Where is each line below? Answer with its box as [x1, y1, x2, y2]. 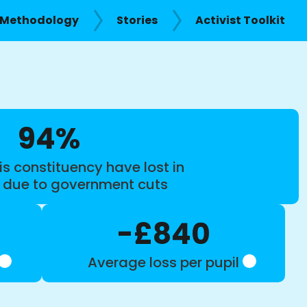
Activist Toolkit [195, 12, 285, 28]
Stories [116, 12, 158, 28]
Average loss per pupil [88, 252, 240, 272]
